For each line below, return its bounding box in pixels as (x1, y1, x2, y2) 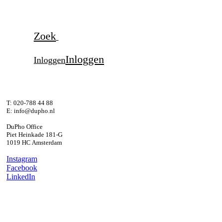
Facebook (6, 164, 37, 172)
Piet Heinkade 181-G (6, 131, 62, 138)
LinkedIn (6, 172, 35, 181)
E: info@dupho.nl (6, 107, 55, 114)
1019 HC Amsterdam (6, 139, 62, 146)
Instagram (6, 155, 37, 163)
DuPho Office (6, 123, 43, 130)
